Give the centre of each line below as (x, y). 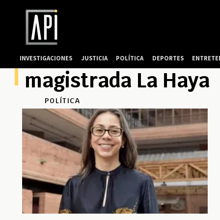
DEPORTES (168, 58)
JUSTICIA (94, 58)
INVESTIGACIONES (46, 58)
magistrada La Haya (117, 81)
